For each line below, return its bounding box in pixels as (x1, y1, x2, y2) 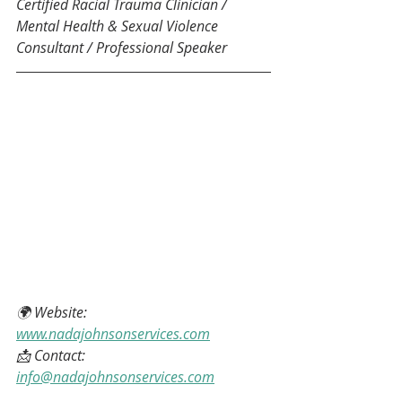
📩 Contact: (16, 345, 89, 366)
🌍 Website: (16, 302, 91, 323)
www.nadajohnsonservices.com (16, 324, 210, 345)
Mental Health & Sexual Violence (16, 15, 222, 36)
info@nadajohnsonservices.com (16, 367, 214, 388)
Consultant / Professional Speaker (16, 37, 227, 57)
